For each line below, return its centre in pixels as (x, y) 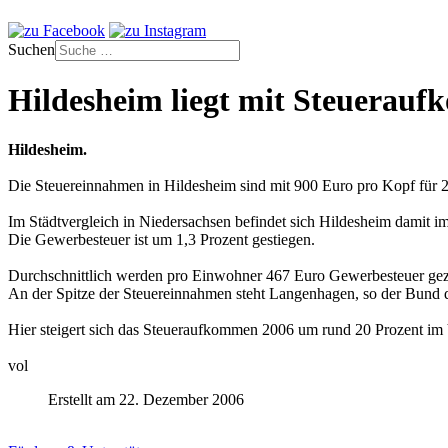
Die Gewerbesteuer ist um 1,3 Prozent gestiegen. (161, 239)
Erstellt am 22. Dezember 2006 (146, 399)
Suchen (31, 49)
